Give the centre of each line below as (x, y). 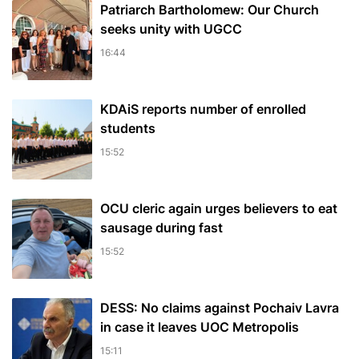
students (128, 129)
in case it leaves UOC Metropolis (200, 327)
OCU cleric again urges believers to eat (219, 209)
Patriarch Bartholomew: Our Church (210, 10)
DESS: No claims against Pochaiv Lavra (220, 308)
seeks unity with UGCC (171, 29)
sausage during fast (161, 228)
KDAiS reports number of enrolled (203, 109)
